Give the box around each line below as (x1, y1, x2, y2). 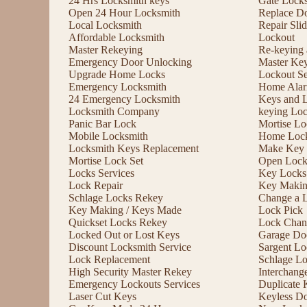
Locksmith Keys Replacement (69, 142, 199, 154)
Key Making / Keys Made (69, 204, 182, 216)
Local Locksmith (69, 19, 142, 31)
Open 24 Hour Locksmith (69, 6, 180, 19)
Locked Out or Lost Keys (69, 228, 180, 241)
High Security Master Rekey (69, 265, 192, 278)
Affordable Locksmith (69, 31, 164, 43)
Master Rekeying (69, 43, 143, 56)
